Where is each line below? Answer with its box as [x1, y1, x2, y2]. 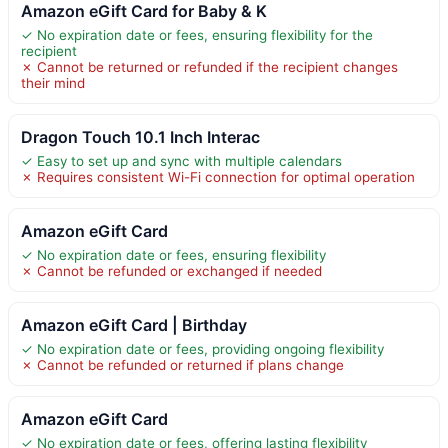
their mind [21, 74, 85, 91]
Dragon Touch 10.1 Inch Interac [21, 126, 260, 147]
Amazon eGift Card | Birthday [21, 314, 247, 335]
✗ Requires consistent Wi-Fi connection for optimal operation [21, 168, 415, 185]
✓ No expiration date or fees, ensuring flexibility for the [21, 26, 373, 43]
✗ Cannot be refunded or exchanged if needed [21, 262, 322, 279]
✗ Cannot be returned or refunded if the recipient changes [21, 58, 398, 75]
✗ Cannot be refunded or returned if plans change [21, 356, 344, 373]
